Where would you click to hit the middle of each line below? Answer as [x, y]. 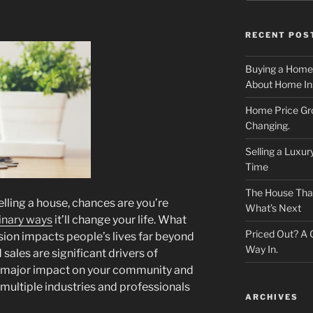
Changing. [267, 126]
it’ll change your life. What [119, 219]
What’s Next [273, 208]
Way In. [261, 249]
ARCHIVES [271, 297]
